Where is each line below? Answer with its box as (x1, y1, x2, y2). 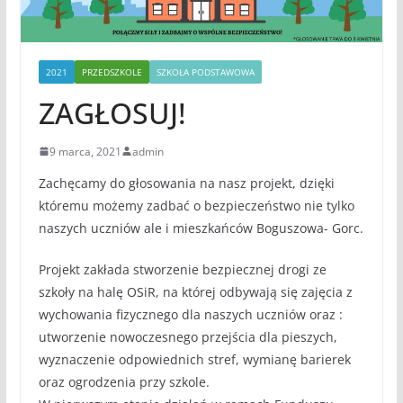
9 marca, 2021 (49, 143, 121, 159)
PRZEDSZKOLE (81, 65, 142, 78)
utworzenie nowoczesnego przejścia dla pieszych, (38, 327, 337, 345)
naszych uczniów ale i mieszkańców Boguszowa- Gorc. (38, 219, 363, 237)
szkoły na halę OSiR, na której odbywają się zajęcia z (38, 282, 353, 300)
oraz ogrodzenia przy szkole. (38, 372, 210, 390)
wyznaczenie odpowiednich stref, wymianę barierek (38, 350, 351, 368)
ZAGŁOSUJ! (38, 93, 186, 132)
